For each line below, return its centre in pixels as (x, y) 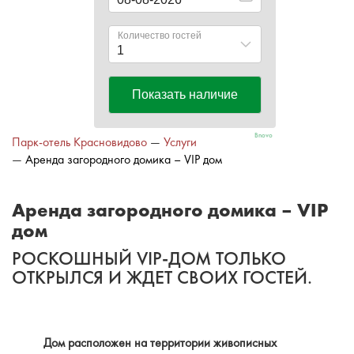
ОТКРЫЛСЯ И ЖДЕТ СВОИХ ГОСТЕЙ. (162, 277)
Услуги (180, 142)
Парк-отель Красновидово (79, 142)
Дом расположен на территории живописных (160, 343)
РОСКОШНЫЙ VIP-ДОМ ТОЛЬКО (149, 258)
